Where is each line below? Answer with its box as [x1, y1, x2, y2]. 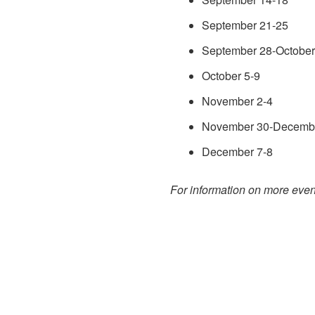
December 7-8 [202, 143, 273, 160]
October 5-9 [202, 67, 260, 84]
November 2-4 [202, 93, 273, 110]
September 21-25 [202, 17, 288, 34]
